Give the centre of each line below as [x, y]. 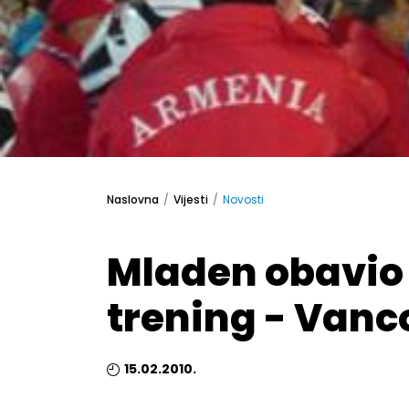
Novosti [243, 199]
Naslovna [133, 199]
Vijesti [191, 199]
